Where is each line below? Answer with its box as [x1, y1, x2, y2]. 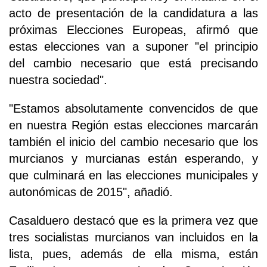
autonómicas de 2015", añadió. [9, 185, 173, 199]
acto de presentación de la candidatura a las [9, 7, 258, 20]
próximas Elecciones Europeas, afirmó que [9, 23, 258, 37]
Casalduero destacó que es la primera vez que [9, 214, 258, 228]
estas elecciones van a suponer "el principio [9, 40, 258, 54]
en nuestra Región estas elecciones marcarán [9, 119, 258, 132]
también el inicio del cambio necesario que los [9, 135, 258, 149]
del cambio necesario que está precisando [9, 57, 258, 70]
